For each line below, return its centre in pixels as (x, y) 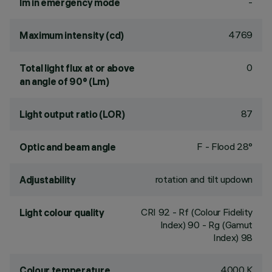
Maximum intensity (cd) (72, 35)
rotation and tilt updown (204, 179)
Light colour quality (62, 212)
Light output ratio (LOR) (72, 114)
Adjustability (48, 180)
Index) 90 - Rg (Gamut (206, 225)
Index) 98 (233, 237)
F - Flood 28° (225, 146)
